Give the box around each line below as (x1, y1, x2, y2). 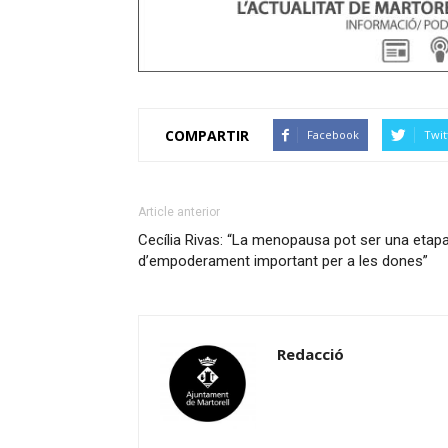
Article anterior (138, 205, 220, 220)
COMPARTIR (165, 125, 249, 145)
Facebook (307, 127, 359, 143)
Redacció (277, 344, 344, 365)
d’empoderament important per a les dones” (138, 252, 428, 271)
